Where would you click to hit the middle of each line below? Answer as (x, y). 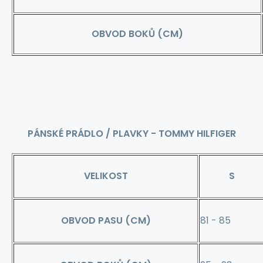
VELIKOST (106, 176)
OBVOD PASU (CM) (106, 220)
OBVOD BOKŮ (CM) (137, 34)
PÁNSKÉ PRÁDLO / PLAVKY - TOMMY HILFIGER (131, 134)
